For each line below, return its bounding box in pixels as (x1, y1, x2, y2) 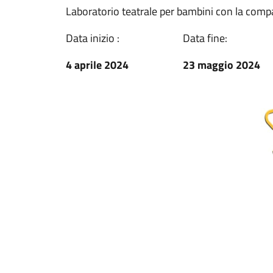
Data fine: (183, 30, 227, 46)
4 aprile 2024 (66, 57, 129, 73)
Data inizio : (66, 30, 119, 46)
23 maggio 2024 (183, 57, 260, 73)
